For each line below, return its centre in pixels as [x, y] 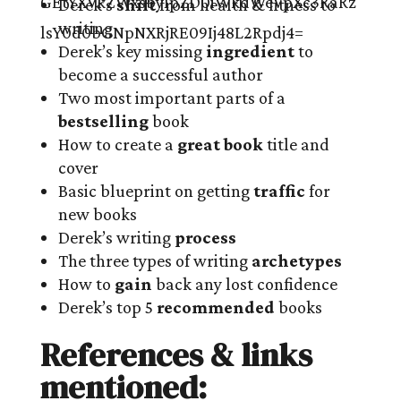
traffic [279, 191]
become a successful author [160, 75]
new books [97, 214]
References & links [176, 355]
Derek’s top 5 [107, 307]
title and [296, 145]
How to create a [117, 145]
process [205, 238]
